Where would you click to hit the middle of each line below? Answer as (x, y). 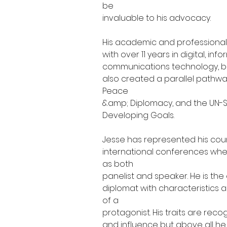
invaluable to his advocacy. (157, 18)
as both (118, 164)
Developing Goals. (139, 115)
